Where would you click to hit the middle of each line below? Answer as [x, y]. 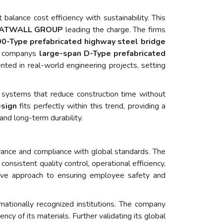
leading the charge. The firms [114, 30]
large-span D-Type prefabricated [102, 54]
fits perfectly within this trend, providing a [91, 106]
